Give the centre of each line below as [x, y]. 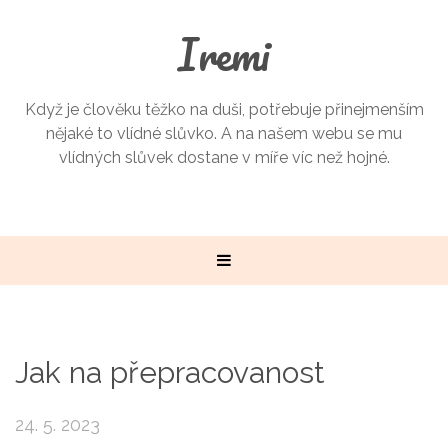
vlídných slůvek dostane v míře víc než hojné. [224, 157]
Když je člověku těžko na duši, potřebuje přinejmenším [224, 109]
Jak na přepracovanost [170, 372]
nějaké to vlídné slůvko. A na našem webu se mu [224, 133]
